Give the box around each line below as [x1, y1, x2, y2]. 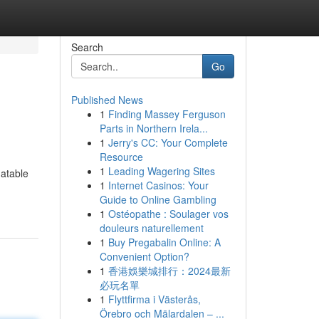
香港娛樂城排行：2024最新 [108, 263, 231, 278]
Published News [70, 93, 143, 107]
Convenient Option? [99, 249, 189, 263]
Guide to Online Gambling [99, 192, 216, 206]
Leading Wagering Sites [108, 164, 215, 178]
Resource [99, 150, 143, 164]
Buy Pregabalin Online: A [108, 235, 221, 249]
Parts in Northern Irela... [99, 121, 208, 135]
